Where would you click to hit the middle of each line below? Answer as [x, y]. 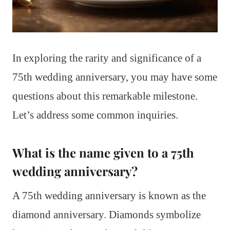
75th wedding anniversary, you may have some [115, 77]
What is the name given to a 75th [103, 153]
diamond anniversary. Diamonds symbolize [107, 215]
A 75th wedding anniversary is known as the [109, 196]
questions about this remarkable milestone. [105, 96]
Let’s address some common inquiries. [95, 115]
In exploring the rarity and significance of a [107, 58]
